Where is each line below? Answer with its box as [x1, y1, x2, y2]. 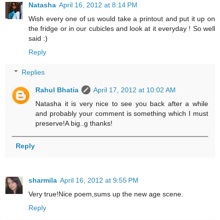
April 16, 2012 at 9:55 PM [60, 176, 138, 184]
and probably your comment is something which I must [35, 110, 208, 118]
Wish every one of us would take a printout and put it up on [28, 14, 215, 23]
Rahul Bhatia [35, 86, 79, 94]
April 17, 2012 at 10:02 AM [93, 86, 176, 94]
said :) [28, 34, 48, 42]
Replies [22, 68, 45, 77]
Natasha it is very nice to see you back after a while [35, 100, 208, 108]
